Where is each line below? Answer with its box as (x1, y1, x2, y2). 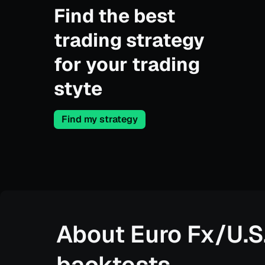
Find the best (54, 4, 176, 28)
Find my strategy (62, 113, 138, 125)
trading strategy (54, 28, 205, 52)
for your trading (54, 52, 201, 76)
